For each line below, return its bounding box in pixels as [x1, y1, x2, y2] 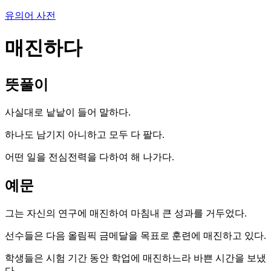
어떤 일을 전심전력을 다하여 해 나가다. [5, 151, 174, 162]
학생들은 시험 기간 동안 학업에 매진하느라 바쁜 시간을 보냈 [5, 252, 266, 263]
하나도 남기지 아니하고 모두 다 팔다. [5, 129, 165, 140]
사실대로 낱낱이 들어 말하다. [5, 106, 131, 117]
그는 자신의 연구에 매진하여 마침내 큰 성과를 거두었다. [5, 207, 247, 218]
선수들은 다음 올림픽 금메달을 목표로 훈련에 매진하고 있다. [5, 230, 266, 241]
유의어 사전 [5, 10, 56, 21]
